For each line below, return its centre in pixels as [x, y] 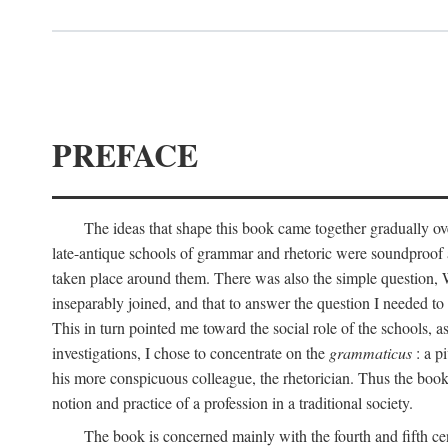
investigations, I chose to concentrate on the [190, 352]
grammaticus [370, 352]
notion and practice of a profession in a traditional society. [232, 402]
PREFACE [125, 154]
